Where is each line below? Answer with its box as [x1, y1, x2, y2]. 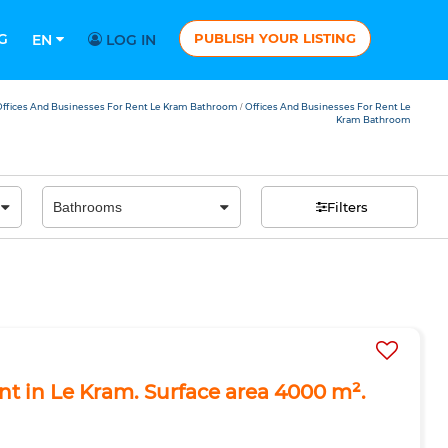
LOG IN [102, 31, 156, 49]
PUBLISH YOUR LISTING [194, 30, 356, 46]
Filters [326, 198, 368, 215]
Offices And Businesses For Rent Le [244, 101, 411, 112]
